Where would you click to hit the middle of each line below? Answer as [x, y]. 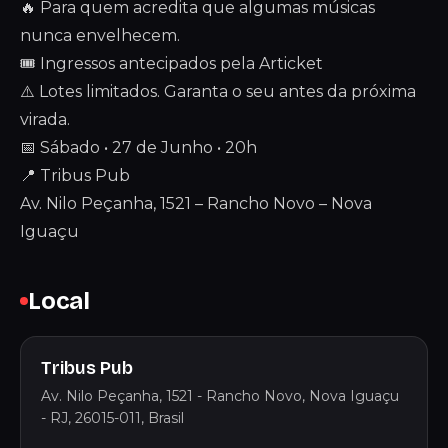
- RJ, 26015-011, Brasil [112, 418]
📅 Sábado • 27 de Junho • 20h [138, 147]
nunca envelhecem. [100, 35]
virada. [45, 119]
